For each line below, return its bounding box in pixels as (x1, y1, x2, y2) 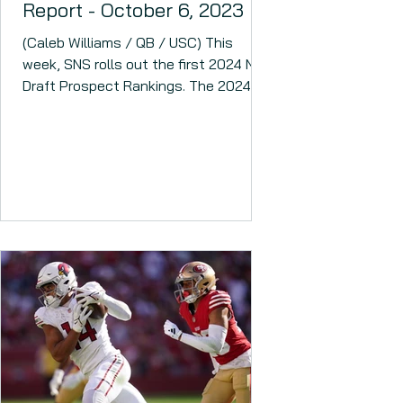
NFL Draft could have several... (22, 98, 218, 116)
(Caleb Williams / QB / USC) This (22, 33, 233, 51)
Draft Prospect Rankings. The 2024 (22, 76, 251, 94)
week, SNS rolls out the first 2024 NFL (22, 55, 270, 73)
